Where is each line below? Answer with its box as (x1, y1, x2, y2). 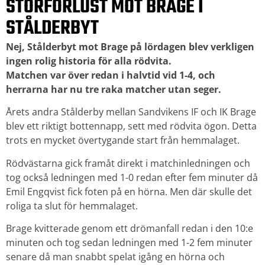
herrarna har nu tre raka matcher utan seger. (6, 82, 221, 96)
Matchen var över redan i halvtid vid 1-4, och (6, 68, 215, 82)
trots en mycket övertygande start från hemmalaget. (6, 134, 240, 147)
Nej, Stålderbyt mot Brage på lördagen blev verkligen (6, 40, 254, 53)
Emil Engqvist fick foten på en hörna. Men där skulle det (6, 185, 252, 198)
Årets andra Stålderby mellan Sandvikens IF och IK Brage (6, 105, 256, 119)
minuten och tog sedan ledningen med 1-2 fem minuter (6, 235, 253, 249)
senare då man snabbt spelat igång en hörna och (6, 250, 225, 263)
